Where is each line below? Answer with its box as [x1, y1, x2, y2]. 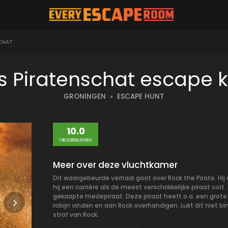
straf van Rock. [53, 210, 99, 219]
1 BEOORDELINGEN [59, 137, 92, 143]
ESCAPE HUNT [117, 92, 164, 101]
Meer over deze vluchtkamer [53, 159, 178, 171]
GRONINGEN [64, 92, 106, 101]
